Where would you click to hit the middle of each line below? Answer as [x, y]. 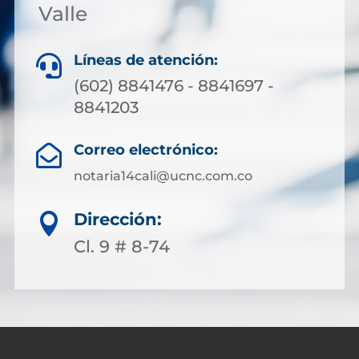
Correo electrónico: [146, 150]
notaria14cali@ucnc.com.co [163, 176]
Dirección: [118, 219]
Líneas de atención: [146, 60]
